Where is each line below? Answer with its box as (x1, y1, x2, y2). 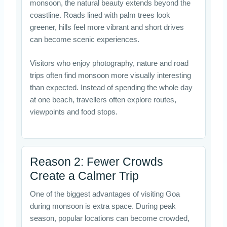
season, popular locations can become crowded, (29, 214, 190, 222)
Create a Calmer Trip (29, 169, 139, 182)
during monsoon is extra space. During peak (29, 202, 176, 210)
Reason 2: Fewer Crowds (29, 155, 163, 168)
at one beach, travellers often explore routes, (29, 96, 176, 104)
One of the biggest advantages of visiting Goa (29, 190, 180, 198)
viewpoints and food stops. (29, 108, 118, 117)
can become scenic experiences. (29, 35, 139, 44)
